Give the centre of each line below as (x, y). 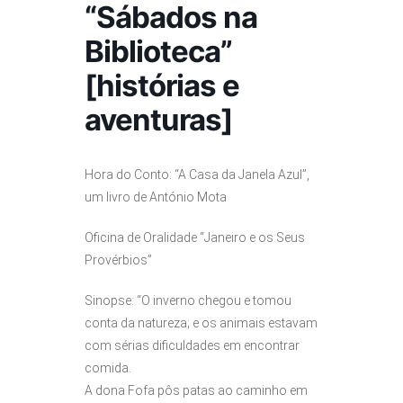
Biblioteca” (158, 51)
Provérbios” (118, 260)
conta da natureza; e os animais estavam (201, 322)
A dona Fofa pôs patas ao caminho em (196, 390)
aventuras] (159, 119)
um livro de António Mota (156, 197)
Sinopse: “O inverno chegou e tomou (188, 300)
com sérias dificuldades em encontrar (192, 345)
